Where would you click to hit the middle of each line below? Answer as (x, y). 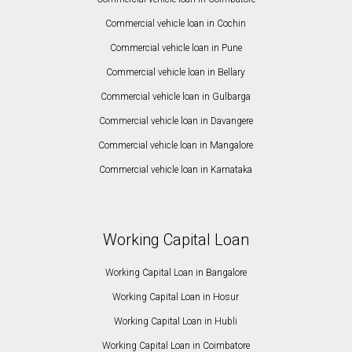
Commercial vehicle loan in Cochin (176, 24)
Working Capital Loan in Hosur (176, 297)
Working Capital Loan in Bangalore (176, 273)
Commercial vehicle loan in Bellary (176, 73)
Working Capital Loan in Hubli (176, 322)
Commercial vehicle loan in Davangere (176, 121)
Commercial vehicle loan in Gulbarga (176, 97)
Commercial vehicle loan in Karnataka (176, 170)
